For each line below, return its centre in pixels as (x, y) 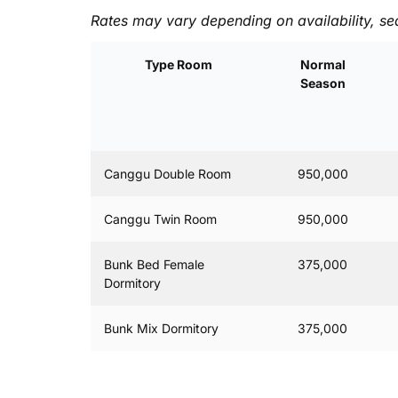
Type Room (178, 65)
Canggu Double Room (167, 174)
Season (322, 84)
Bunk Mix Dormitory (161, 329)
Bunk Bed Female (154, 265)
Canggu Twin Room (160, 219)
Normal (322, 65)
